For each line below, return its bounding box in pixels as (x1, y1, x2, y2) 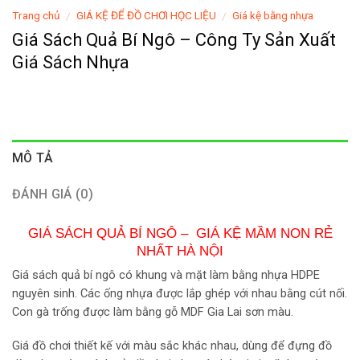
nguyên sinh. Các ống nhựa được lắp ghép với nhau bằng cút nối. (12, 287, 347, 301)
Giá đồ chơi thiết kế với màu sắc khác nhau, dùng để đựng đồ (12, 339, 332, 354)
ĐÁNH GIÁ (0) (12, 186, 93, 202)
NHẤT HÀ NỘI (137, 242, 223, 259)
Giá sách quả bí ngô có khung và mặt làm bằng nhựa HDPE (12, 268, 320, 283)
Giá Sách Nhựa (12, 52, 129, 73)
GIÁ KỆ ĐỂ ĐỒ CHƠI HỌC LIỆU (76, 8, 217, 22)
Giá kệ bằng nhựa (232, 8, 314, 22)
